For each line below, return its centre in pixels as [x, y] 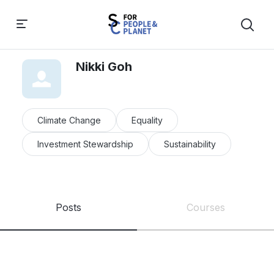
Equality [147, 120]
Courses [206, 207]
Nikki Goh [104, 67]
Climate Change [69, 120]
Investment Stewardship [85, 144]
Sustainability [190, 144]
